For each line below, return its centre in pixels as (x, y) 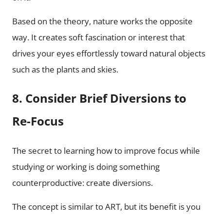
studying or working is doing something (86, 166)
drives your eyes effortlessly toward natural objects (109, 54)
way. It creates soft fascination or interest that (98, 37)
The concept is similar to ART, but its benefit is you (106, 206)
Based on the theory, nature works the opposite (102, 21)
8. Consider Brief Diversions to (99, 99)
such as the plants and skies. (65, 70)
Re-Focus (38, 121)
